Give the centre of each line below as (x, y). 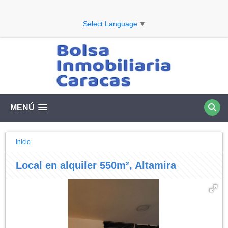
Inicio (23, 142)
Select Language (110, 24)
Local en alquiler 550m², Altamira (96, 165)
